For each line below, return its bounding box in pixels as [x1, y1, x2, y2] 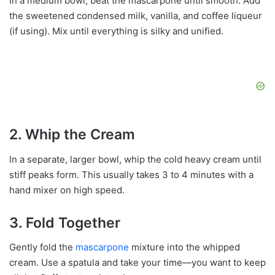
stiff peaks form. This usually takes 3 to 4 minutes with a [9, 168, 254, 180]
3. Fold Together [9, 214, 120, 231]
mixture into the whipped [129, 241, 240, 254]
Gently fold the [9, 241, 76, 254]
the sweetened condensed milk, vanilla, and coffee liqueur [9, 10, 262, 22]
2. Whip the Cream [9, 126, 135, 144]
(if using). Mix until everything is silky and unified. [9, 25, 223, 37]
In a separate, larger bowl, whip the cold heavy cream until [9, 153, 261, 165]
